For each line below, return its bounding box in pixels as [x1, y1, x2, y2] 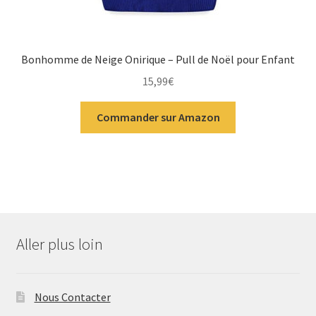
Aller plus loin [16, 234, 103, 254]
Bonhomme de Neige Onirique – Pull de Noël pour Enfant [21, 52, 295, 67]
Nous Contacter [34, 290, 111, 305]
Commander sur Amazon [96, 109, 220, 124]
